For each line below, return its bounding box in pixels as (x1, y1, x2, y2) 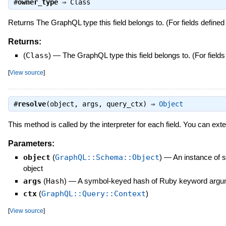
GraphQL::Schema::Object (54, 152, 159, 162)
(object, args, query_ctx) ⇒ (45, 99, 159, 108)
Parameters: (8, 139, 54, 148)
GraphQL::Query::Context (41, 189, 146, 198)
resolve (17, 99, 46, 108)
